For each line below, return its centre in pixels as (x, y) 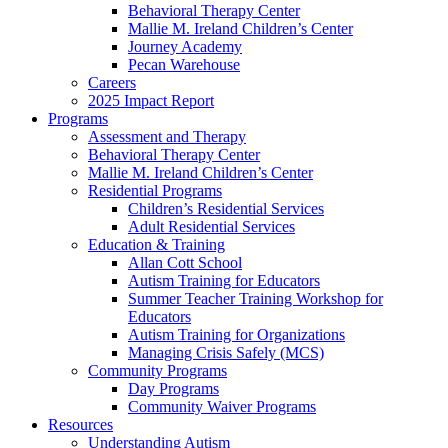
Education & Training (156, 244)
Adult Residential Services (211, 226)
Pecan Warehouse (184, 64)
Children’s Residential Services (226, 208)
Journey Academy (185, 46)
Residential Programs (155, 190)
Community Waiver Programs (222, 406)
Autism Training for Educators (224, 280)
